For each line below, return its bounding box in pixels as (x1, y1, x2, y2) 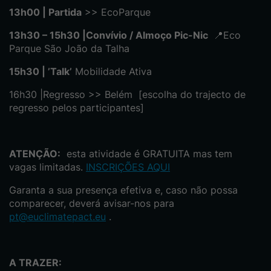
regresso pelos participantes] (9, 102, 144, 114)
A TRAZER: (9, 256, 62, 269)
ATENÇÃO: (9, 148, 60, 160)
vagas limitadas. (9, 161, 86, 174)
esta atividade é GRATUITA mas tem (60, 148, 232, 160)
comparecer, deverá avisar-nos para (9, 197, 174, 210)
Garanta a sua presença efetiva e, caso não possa (9, 184, 238, 197)
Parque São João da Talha (9, 42, 129, 55)
